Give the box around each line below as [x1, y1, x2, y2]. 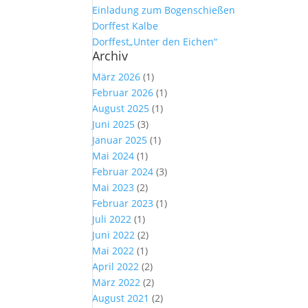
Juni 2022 [92, 228, 135, 241]
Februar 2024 [92, 165, 154, 178]
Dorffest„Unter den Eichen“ [92, 35, 218, 48]
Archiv [92, 47, 129, 64]
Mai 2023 [92, 181, 135, 194]
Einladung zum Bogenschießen [92, 3, 236, 16]
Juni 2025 [92, 118, 135, 131]
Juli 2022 [92, 212, 132, 225]
